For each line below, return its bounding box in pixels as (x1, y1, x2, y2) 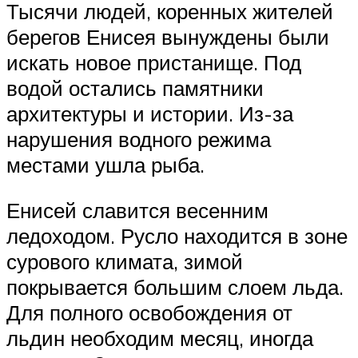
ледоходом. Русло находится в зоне (6, 223, 348, 249)
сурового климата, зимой (6, 249, 243, 275)
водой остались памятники (6, 74, 264, 101)
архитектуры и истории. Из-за (6, 100, 293, 126)
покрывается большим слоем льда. (6, 274, 344, 300)
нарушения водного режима (6, 125, 271, 152)
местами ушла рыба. (6, 151, 205, 177)
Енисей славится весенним (6, 197, 268, 224)
